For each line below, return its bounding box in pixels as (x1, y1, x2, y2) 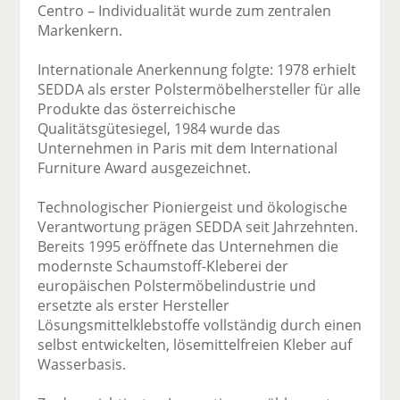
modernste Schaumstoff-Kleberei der (37, 256, 289, 277)
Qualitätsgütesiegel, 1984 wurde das (37, 119, 281, 139)
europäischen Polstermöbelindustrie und (37, 276, 317, 296)
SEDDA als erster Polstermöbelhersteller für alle (37, 79, 362, 100)
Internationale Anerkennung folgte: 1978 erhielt (37, 60, 357, 80)
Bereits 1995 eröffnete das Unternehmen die (37, 237, 339, 257)
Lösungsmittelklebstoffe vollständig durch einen (37, 315, 362, 336)
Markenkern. (37, 21, 123, 41)
